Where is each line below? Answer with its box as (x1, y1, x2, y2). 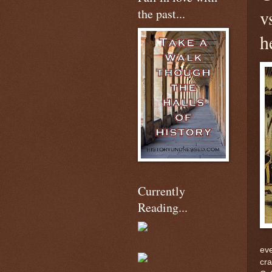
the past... (138, 5, 185, 22)
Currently (138, 183, 185, 199)
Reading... (138, 199, 188, 216)
